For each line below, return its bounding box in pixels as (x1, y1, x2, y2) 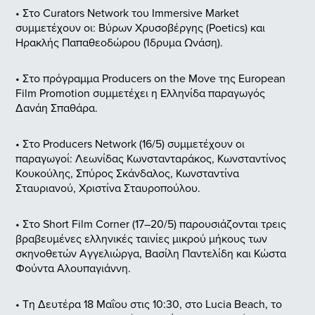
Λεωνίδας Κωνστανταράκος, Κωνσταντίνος (75, 150, 286, 167)
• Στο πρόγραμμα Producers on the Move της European (15, 70, 285, 86)
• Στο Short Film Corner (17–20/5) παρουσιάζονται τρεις (15, 216, 286, 232)
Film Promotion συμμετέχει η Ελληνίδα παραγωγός (15, 85, 265, 101)
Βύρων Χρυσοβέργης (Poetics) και (98, 20, 265, 36)
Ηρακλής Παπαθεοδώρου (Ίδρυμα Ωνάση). (15, 34, 223, 51)
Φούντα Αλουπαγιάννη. (15, 260, 131, 276)
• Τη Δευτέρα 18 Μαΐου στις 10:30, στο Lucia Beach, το (15, 296, 282, 312)
